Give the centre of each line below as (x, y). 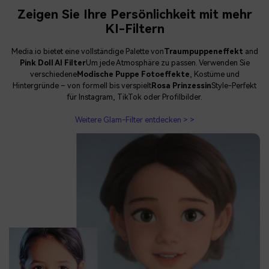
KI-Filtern (134, 29)
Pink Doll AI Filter (53, 63)
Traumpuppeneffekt (203, 52)
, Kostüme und (214, 74)
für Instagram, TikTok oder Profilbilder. (134, 97)
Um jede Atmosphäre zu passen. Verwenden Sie (168, 63)
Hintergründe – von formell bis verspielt (82, 86)
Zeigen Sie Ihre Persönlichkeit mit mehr (134, 15)
